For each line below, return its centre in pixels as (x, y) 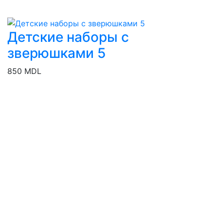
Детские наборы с (68, 37)
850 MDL (24, 71)
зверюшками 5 (56, 53)
